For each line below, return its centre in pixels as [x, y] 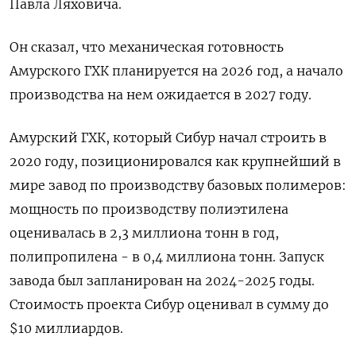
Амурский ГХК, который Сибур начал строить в [168, 138]
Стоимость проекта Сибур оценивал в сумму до [169, 305]
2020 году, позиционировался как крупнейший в [175, 162]
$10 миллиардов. [66, 329]
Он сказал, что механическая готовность [147, 47]
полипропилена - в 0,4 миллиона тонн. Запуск [167, 257]
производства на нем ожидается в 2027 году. [161, 95]
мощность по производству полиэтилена [149, 209]
